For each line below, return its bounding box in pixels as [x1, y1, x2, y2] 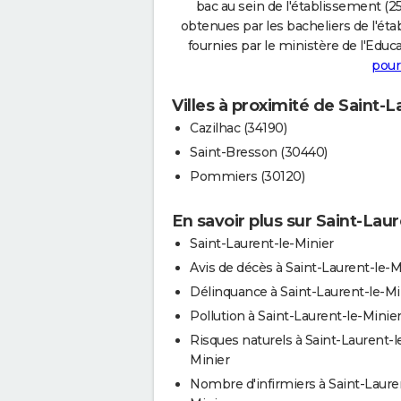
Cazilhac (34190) [190, 119, 286, 136]
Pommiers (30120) [190, 167, 304, 184]
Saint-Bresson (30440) [190, 143, 328, 160]
